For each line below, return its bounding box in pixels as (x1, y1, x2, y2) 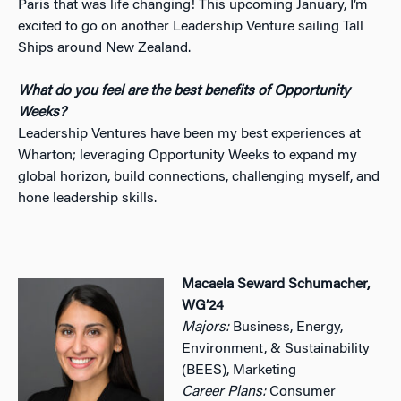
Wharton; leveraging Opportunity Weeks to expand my (18, 148, 357, 163)
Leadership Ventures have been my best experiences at (18, 126, 361, 141)
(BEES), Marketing (182, 363, 297, 378)
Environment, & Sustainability (182, 341, 371, 356)
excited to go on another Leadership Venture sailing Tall (18, 19, 363, 34)
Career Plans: (182, 384, 267, 399)
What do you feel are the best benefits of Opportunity (18, 83, 350, 98)
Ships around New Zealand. (18, 40, 191, 55)
